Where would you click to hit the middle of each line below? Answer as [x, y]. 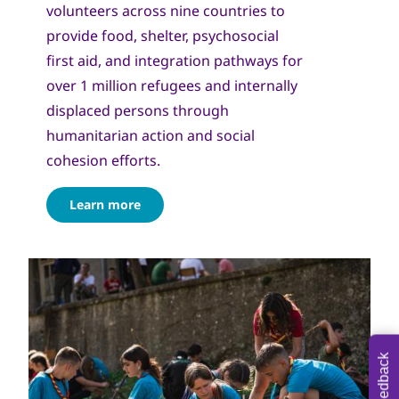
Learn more [105, 204]
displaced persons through [138, 110]
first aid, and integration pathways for [175, 60]
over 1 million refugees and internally [172, 85]
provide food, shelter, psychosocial [163, 35]
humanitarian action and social [151, 135]
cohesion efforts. [103, 160]
